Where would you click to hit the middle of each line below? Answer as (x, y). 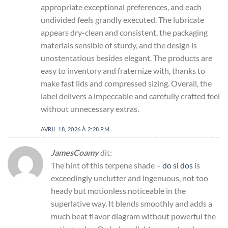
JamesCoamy (75, 152)
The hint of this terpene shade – (107, 165)
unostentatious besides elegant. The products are (126, 58)
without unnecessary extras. (90, 109)
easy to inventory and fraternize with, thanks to (123, 71)
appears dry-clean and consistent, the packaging (124, 33)
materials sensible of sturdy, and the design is (119, 45)
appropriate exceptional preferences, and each (121, 7)
